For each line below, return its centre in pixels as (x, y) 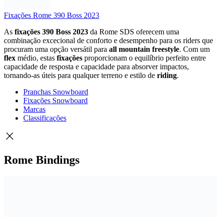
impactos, (174, 66)
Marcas (34, 109)
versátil (82, 49)
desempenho (139, 40)
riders (193, 40)
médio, (29, 58)
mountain (135, 49)
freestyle (166, 49)
